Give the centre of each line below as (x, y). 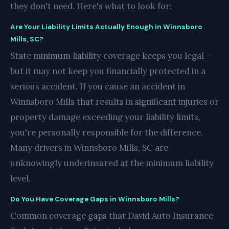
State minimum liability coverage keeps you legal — (112, 55)
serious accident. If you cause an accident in (98, 86)
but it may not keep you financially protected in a (108, 71)
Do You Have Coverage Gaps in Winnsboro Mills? (95, 199)
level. (20, 178)
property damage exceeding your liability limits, (105, 117)
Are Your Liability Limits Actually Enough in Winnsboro (106, 27)
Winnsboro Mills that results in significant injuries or (114, 101)
